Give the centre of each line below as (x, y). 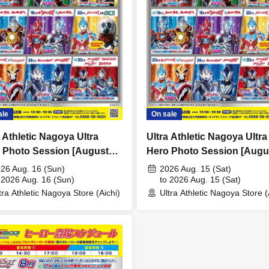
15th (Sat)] (170, 165)
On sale (164, 114)
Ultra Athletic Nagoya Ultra (207, 136)
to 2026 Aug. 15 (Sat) (200, 179)
